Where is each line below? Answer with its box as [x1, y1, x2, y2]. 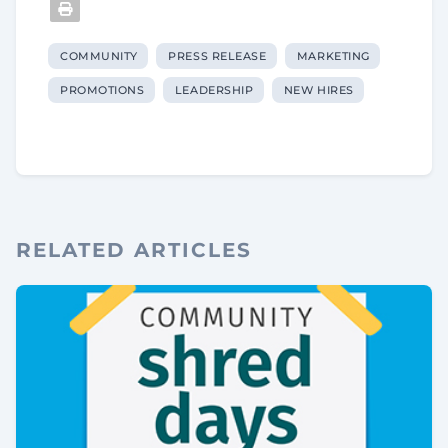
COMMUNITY [60, 48, 138, 63]
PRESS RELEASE [168, 48, 267, 63]
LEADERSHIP [174, 82, 254, 97]
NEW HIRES [283, 82, 354, 97]
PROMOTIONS [60, 82, 145, 97]
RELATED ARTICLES [16, 238, 252, 263]
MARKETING [296, 48, 370, 63]
